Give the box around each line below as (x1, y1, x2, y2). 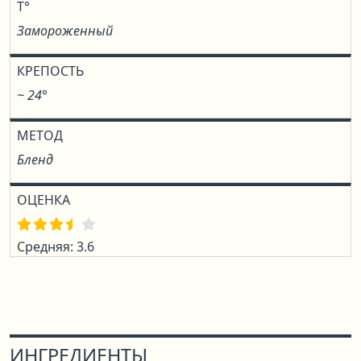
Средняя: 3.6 (17, 238, 94, 255)
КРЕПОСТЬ (17, 62, 84, 80)
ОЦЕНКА (17, 191, 70, 209)
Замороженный (17, 22, 113, 39)
